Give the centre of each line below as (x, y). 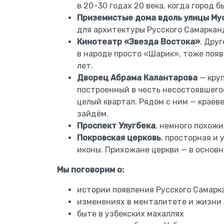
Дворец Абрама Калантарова (137, 78)
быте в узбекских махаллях (130, 214)
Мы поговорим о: (90, 170)
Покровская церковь (119, 138)
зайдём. (93, 114)
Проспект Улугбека (116, 126)
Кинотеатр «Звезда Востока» (138, 42)
